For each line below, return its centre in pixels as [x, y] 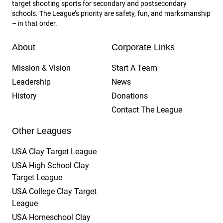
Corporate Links [143, 48]
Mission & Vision [41, 68]
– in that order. [35, 24]
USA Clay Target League [54, 152]
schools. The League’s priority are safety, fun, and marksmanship [111, 14]
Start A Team [134, 68]
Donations [130, 96]
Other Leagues [42, 131]
